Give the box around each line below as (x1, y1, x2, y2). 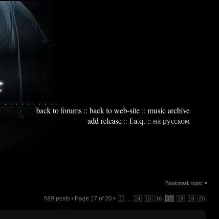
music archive (148, 105, 190, 115)
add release (88, 115, 122, 126)
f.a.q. (130, 115, 145, 126)
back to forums (36, 105, 82, 115)
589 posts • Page (44, 195, 90, 202)
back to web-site (89, 105, 140, 115)
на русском (153, 115, 190, 126)
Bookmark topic (165, 180, 202, 186)
